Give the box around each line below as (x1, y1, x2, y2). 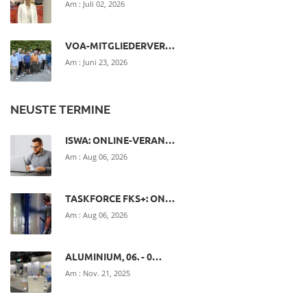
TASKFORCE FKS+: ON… (65, 192, 175, 205)
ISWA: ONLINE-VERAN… (65, 134, 175, 147)
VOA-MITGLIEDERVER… (65, 39, 175, 52)
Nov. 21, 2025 (83, 268, 130, 279)
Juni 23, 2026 (83, 57, 127, 68)
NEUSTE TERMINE (10, 103, 110, 117)
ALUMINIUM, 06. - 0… (65, 250, 162, 263)
